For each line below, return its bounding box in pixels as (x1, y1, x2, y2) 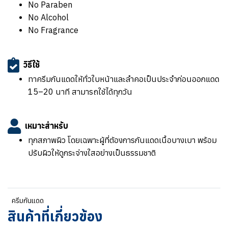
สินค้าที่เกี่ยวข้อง (8, 207, 103, 225)
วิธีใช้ (23, 59, 40, 70)
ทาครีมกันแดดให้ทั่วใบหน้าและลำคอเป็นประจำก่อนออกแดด (28, 74, 219, 84)
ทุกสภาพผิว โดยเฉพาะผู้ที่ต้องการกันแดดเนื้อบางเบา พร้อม (28, 135, 217, 145)
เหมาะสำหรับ (25, 120, 68, 131)
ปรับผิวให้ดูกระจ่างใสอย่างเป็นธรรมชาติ (28, 148, 156, 158)
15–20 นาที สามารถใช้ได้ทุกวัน (28, 87, 132, 97)
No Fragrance (28, 25, 78, 35)
